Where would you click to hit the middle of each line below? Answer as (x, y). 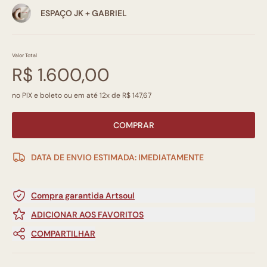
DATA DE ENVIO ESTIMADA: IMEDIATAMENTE (117, 157)
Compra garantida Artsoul (83, 195)
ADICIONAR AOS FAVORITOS (87, 214)
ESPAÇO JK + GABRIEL (84, 13)
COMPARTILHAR (63, 233)
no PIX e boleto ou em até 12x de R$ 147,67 (82, 95)
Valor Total (24, 55)
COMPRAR (133, 125)
